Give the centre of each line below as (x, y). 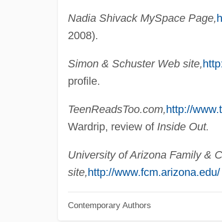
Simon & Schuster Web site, (135, 63)
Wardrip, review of (112, 126)
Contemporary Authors (109, 205)
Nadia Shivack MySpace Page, (142, 18)
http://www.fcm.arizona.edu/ (154, 172)
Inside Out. (183, 126)
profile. (84, 81)
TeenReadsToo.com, (117, 109)
